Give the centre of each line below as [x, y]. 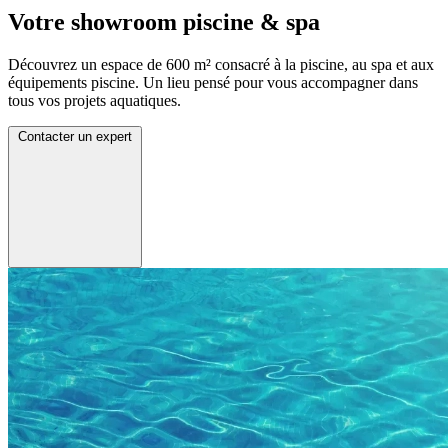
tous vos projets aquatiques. [94, 100]
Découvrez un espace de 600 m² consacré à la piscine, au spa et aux [221, 64]
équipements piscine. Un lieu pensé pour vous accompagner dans [213, 82]
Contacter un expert [75, 136]
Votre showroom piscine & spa [164, 21]
